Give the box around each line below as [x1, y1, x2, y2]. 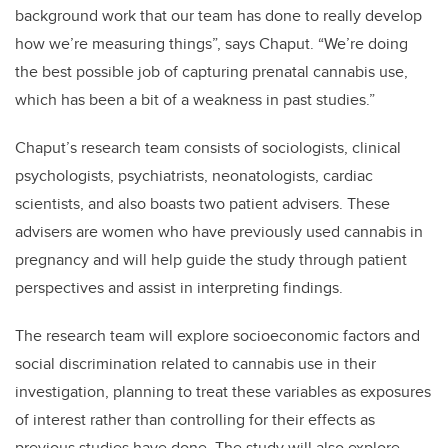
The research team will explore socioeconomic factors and [15, 323, 420, 347]
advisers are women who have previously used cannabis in [15, 219, 423, 243]
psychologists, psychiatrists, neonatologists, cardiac [15, 163, 373, 187]
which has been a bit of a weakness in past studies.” [15, 87, 375, 111]
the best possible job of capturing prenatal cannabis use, [15, 59, 408, 83]
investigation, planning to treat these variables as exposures [15, 379, 431, 403]
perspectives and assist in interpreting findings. [15, 275, 347, 299]
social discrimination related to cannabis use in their [15, 351, 376, 375]
